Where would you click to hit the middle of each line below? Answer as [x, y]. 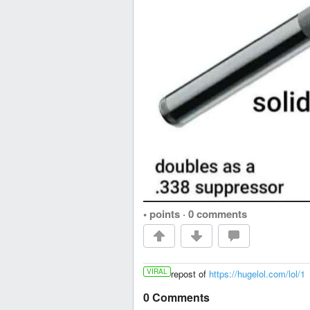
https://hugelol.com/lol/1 [257, 273]
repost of [190, 273]
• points [162, 213]
